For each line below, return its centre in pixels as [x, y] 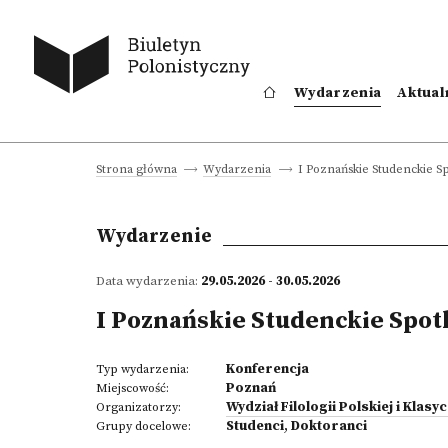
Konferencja [267, 369]
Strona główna [136, 169]
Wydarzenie [154, 236]
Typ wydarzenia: [142, 369]
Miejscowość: [132, 388]
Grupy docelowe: [143, 426]
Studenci [255, 426]
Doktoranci [329, 426]
